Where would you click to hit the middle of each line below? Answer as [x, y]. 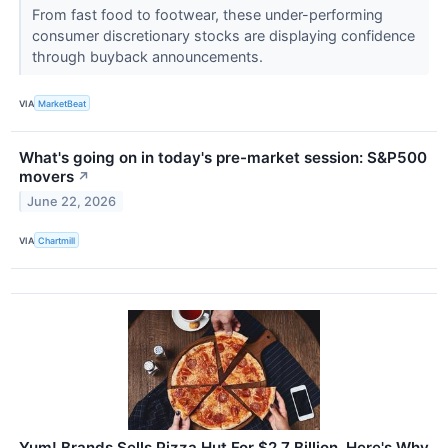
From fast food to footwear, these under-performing [207, 14]
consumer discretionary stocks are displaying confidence [223, 35]
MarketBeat [62, 103]
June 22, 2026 [72, 201]
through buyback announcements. [149, 56]
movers [46, 177]
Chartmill [57, 240]
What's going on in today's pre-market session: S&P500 [223, 158]
